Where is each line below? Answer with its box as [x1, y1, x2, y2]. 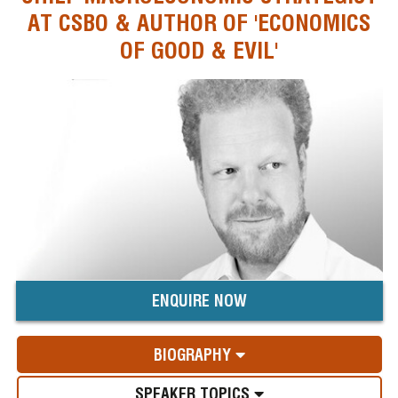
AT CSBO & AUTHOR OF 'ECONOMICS [28, 8, 370, 36]
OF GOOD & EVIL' [120, 36, 278, 64]
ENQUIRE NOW [151, 291, 247, 311]
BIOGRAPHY [153, 345, 235, 364]
